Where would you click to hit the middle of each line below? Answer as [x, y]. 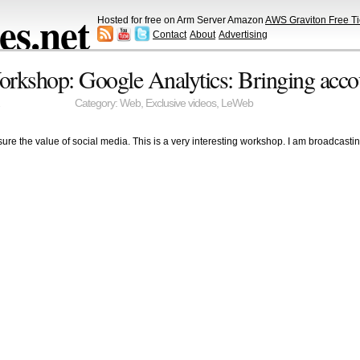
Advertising [243, 34]
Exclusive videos [180, 104]
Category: [97, 104]
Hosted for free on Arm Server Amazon [181, 20]
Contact [170, 34]
